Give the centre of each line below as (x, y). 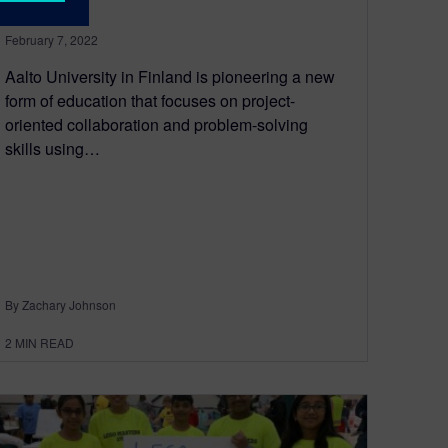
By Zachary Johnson (60, 305)
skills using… (52, 149)
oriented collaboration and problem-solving (156, 125)
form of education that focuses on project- (150, 101)
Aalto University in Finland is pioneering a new (170, 77)
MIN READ (44, 343)
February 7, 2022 (51, 40)
